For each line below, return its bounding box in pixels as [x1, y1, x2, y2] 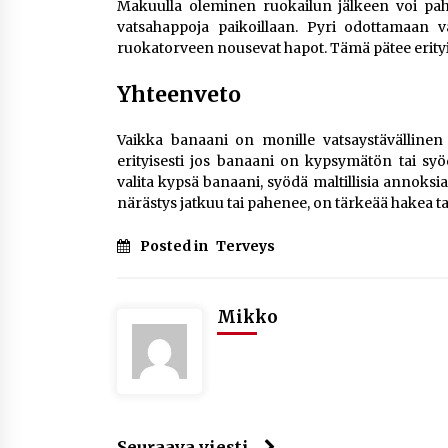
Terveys [216, 237, 275, 255]
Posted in [140, 237, 211, 255]
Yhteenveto [117, 81, 241, 108]
